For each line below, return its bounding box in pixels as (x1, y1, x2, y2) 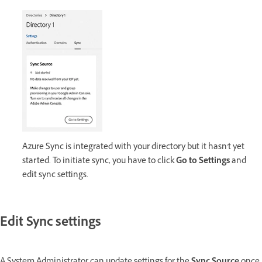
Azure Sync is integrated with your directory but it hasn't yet (22, 140, 244, 154)
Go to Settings (176, 154, 230, 168)
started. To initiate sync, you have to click (22, 154, 176, 168)
